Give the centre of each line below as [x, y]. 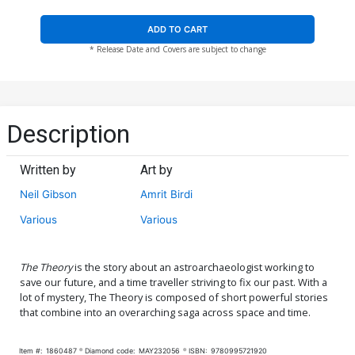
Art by [157, 170]
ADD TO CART [177, 30]
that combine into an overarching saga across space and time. [165, 312]
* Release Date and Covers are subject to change [177, 50]
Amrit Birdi [167, 194]
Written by [48, 170]
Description [68, 134]
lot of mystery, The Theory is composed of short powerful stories [174, 297]
